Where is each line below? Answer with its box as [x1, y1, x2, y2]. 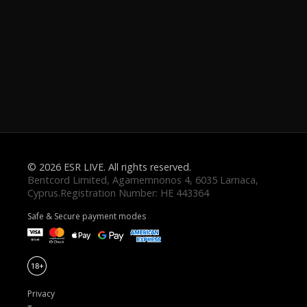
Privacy [27, 288, 55, 299]
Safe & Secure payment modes [27, 210, 146, 222]
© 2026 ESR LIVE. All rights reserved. [27, 160, 191, 173]
